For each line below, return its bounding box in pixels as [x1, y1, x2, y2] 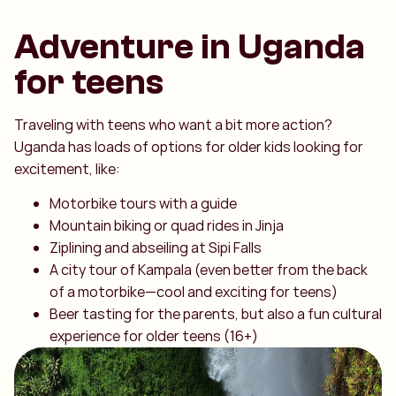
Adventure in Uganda [14, 26, 365, 67]
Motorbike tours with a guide [49, 194, 237, 214]
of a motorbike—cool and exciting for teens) [49, 282, 338, 302]
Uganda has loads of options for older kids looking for [14, 136, 363, 156]
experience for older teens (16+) [49, 326, 258, 346]
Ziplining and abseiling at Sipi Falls [49, 238, 262, 258]
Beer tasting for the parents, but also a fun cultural [49, 304, 382, 324]
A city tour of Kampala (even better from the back [49, 260, 368, 280]
